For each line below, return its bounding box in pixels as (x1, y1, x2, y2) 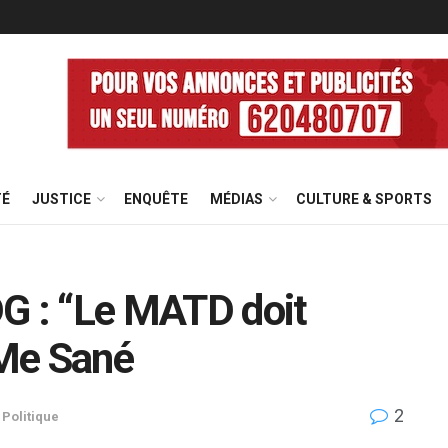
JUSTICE (32, 191, 91, 207)
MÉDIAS (210, 191, 263, 207)
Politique (2, 408, 59, 424)
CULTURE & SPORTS (296, 191, 432, 207)
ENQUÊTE (124, 191, 188, 207)
